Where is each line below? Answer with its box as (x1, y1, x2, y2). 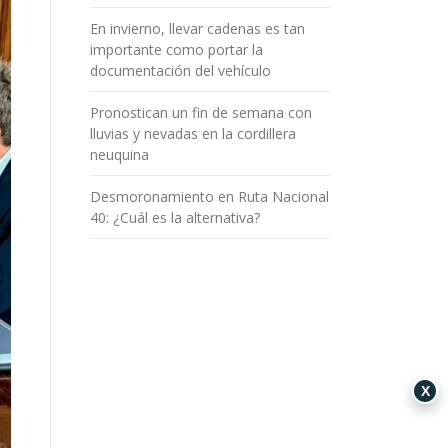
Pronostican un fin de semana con (90, 103, 312, 122)
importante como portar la (90, 40, 263, 59)
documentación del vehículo (90, 61, 271, 80)
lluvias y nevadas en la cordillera (90, 124, 296, 143)
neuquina (90, 145, 149, 164)
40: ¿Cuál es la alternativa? (90, 208, 260, 227)
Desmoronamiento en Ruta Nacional (90, 187, 329, 206)
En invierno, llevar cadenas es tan (90, 19, 305, 38)
